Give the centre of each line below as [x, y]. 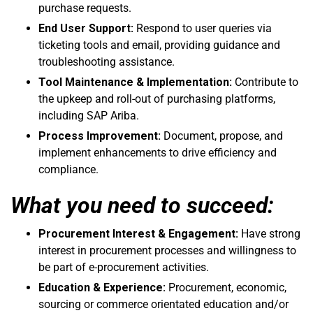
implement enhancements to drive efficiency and [158, 152]
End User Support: [86, 28]
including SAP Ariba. [89, 115]
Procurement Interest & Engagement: [138, 233]
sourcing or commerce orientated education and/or [163, 304]
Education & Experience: [102, 287]
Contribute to [265, 82]
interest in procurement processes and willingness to [167, 250]
